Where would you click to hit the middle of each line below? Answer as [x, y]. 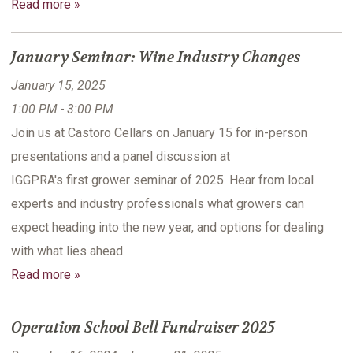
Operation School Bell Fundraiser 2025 [143, 328]
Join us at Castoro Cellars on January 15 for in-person [159, 133]
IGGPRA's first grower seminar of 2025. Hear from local [162, 180]
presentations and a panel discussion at [121, 157]
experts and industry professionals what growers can [158, 204]
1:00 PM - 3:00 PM [62, 110]
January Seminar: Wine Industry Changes [156, 58]
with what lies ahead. [70, 251]
